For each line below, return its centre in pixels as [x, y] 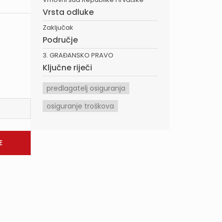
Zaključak [58, 28]
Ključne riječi [67, 68]
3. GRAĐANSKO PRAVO [78, 55]
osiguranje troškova [80, 106]
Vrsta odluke [68, 12]
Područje [60, 40]
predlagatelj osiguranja [86, 88]
